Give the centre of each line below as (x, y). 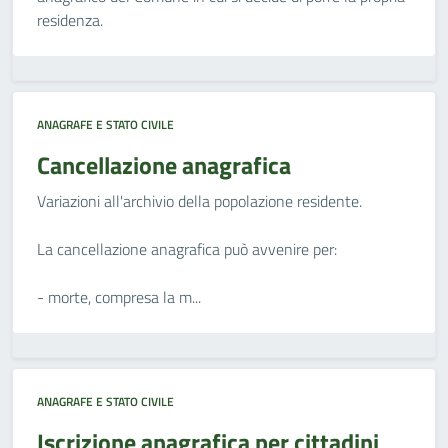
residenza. (70, 20)
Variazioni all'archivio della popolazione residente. (199, 201)
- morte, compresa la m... (119, 297)
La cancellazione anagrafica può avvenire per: (187, 249)
